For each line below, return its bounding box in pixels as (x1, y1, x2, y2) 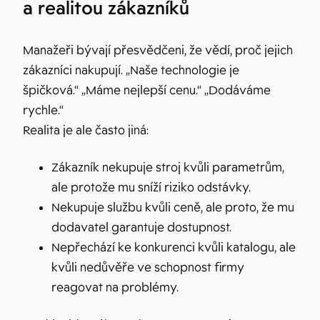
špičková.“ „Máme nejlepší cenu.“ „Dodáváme (23, 82, 271, 98)
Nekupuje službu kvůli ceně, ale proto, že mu (51, 199, 294, 215)
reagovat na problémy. (51, 279, 179, 295)
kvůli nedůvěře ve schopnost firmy (51, 259, 244, 275)
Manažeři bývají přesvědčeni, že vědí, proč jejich (23, 42, 293, 58)
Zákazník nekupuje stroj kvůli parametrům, (51, 159, 284, 175)
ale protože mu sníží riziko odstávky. (51, 179, 251, 195)
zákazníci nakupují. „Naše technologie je (23, 62, 239, 78)
